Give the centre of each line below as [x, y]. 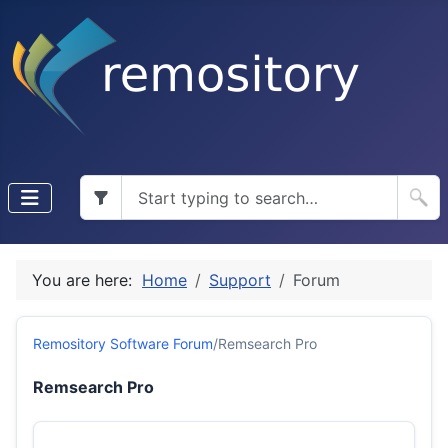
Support [240, 280]
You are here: [87, 280]
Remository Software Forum [123, 344]
